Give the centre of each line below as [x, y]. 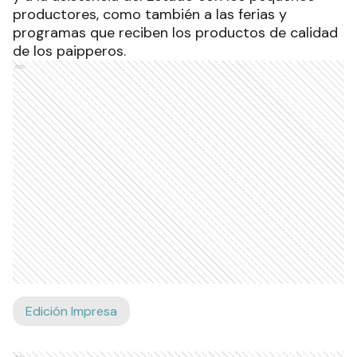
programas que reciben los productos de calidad [175, 32]
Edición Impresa [71, 311]
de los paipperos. [69, 51]
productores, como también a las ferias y [150, 14]
